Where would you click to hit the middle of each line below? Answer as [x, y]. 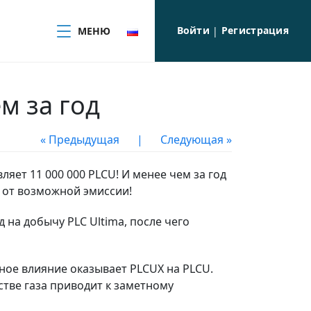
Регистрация [255, 30]
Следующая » [196, 140]
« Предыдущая [80, 140]
